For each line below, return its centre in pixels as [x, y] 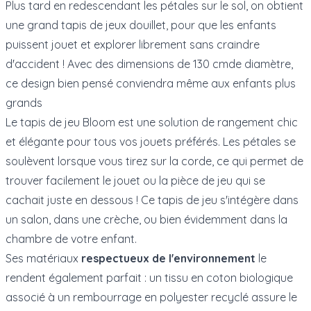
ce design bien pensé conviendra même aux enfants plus [151, 83]
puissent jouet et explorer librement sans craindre [133, 44]
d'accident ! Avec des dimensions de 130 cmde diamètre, [149, 64]
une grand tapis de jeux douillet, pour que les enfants [141, 25]
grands [24, 102]
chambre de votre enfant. [71, 238]
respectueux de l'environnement [168, 258]
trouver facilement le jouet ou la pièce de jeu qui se [135, 180]
